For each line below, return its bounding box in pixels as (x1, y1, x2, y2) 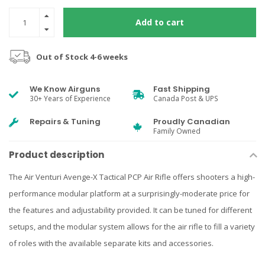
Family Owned (153, 126, 201, 135)
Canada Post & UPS (153, 93, 218, 103)
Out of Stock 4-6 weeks (36, 51, 128, 62)
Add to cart (135, 17, 184, 28)
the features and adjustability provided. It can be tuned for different (9, 205, 252, 215)
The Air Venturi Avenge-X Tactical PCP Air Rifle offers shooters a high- (9, 172, 255, 182)
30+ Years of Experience (30, 93, 111, 103)
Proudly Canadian (153, 116, 230, 127)
